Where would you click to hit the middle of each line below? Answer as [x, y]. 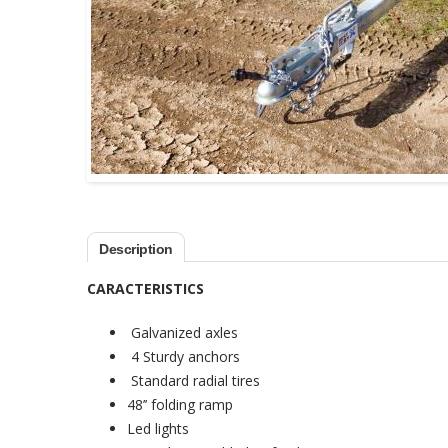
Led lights [158, 428]
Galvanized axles [182, 332]
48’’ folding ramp [180, 404]
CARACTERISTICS [145, 288]
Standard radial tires [193, 380]
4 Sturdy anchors [183, 356]
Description [136, 249]
